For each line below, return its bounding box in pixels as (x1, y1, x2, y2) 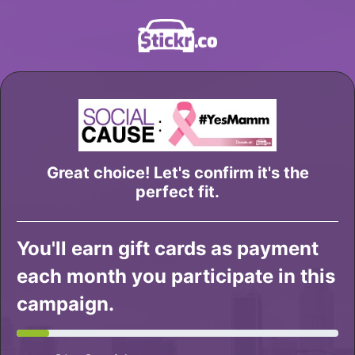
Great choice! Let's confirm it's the (46, 163, 309, 182)
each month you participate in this (17, 265, 335, 288)
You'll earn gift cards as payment (17, 237, 319, 260)
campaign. (17, 292, 114, 315)
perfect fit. (136, 182, 219, 201)
